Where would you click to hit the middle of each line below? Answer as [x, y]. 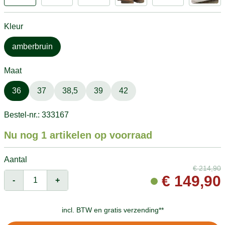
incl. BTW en [83, 210]
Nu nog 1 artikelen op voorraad [78, 135]
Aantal [16, 159]
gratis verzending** [134, 210]
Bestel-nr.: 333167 [36, 115]
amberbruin [32, 46]
